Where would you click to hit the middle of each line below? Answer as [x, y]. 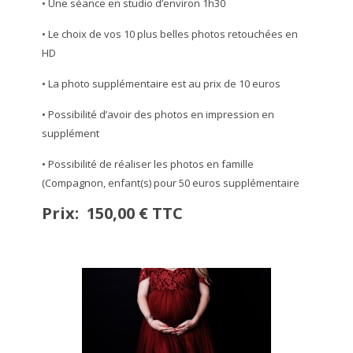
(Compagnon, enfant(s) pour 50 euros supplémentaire [170, 182]
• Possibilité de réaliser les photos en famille [147, 163]
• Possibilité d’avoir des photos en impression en [158, 114]
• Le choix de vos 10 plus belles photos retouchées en [169, 33]
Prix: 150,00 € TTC [112, 213]
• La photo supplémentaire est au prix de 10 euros [161, 83]
